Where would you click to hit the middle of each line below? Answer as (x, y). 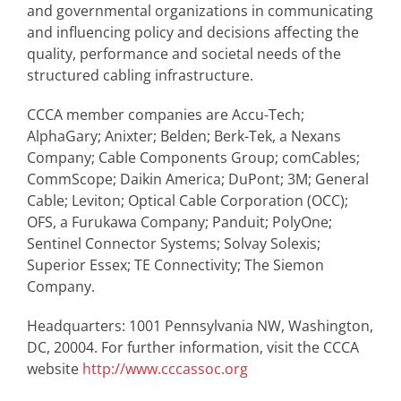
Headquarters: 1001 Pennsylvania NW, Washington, (200, 326)
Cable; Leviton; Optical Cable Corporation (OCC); (188, 200)
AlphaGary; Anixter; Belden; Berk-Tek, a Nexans (184, 136)
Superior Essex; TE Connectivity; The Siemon (175, 265)
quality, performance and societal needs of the (184, 54)
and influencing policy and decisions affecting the (193, 32)
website (55, 369)
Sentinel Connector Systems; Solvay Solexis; (174, 243)
